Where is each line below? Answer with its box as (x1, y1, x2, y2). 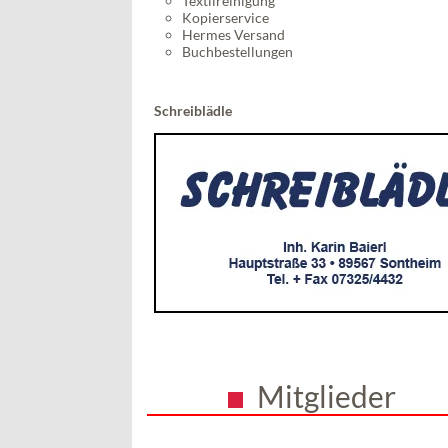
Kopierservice (182, 8, 269, 26)
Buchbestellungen (182, 42, 293, 60)
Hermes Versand (182, 25, 285, 43)
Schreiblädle (154, 101, 232, 119)
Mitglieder (257, 377, 397, 414)
